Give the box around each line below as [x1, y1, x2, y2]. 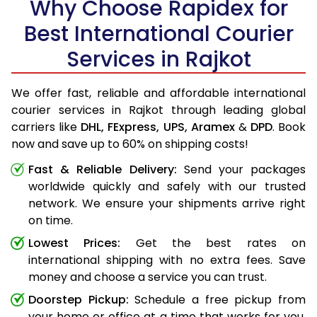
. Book [272, 119, 306, 136]
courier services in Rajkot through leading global [11, 102, 306, 119]
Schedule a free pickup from [128, 292, 306, 309]
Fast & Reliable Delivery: [28, 161, 177, 178]
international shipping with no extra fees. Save [28, 252, 306, 269]
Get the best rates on [120, 235, 306, 252]
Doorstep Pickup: [28, 292, 129, 309]
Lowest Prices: [28, 235, 121, 252]
